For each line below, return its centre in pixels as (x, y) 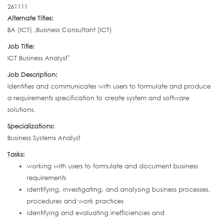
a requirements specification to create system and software (98, 98)
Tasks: (17, 154)
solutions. (21, 110)
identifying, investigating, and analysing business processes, (118, 190)
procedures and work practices (75, 201)
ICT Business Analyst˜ (39, 58)
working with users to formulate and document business (112, 166)
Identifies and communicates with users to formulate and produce (109, 86)
